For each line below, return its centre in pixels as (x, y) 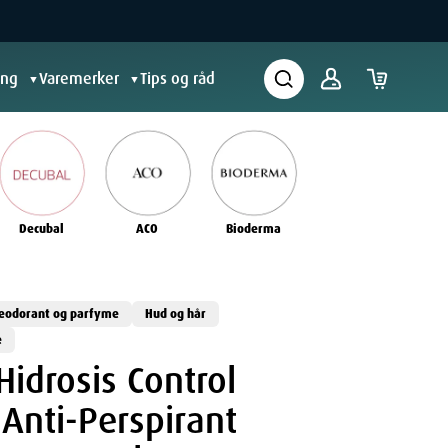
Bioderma (253, 229)
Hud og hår (175, 314)
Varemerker (79, 78)
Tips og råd (177, 78)
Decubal (41, 229)
